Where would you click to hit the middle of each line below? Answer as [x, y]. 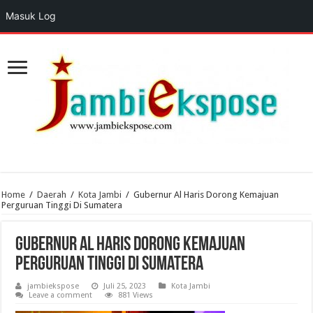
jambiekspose [53, 286]
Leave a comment [61, 295]
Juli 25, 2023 [125, 286]
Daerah [52, 195]
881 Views [136, 295]
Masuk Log [31, 16]
